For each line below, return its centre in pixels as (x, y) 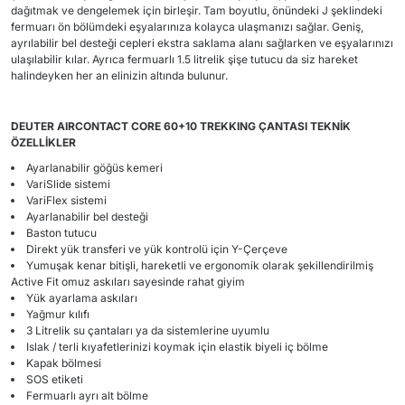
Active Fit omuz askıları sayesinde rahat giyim (128, 282)
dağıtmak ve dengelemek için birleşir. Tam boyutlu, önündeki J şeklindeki (197, 10)
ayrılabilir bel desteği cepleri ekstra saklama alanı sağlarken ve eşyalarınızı (202, 43)
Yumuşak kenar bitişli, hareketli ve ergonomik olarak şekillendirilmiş (200, 265)
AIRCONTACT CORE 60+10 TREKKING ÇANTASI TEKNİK (204, 126)
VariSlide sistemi (68, 184)
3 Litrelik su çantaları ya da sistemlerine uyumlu (148, 330)
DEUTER (34, 126)
